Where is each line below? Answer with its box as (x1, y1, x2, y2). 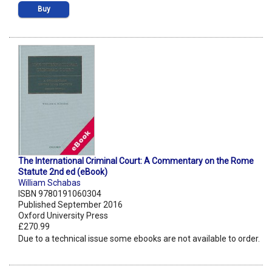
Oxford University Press (18, 211, 108, 221)
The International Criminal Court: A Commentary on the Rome (18, 156, 254, 166)
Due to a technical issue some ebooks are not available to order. (18, 234, 260, 244)
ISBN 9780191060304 (18, 189, 101, 199)
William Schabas (18, 178, 81, 188)
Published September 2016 (18, 200, 123, 210)
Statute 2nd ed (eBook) (18, 167, 107, 177)
